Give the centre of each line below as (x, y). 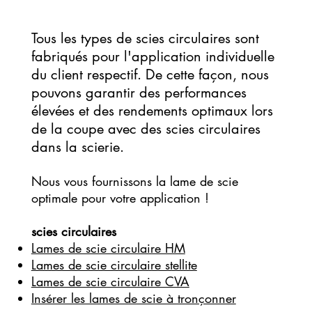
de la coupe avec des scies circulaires (146, 129)
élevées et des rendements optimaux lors (152, 111)
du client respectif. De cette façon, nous (150, 75)
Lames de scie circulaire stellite (114, 265)
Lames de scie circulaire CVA (110, 282)
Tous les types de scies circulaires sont (145, 39)
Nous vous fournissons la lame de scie (134, 181)
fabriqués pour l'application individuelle (153, 57)
